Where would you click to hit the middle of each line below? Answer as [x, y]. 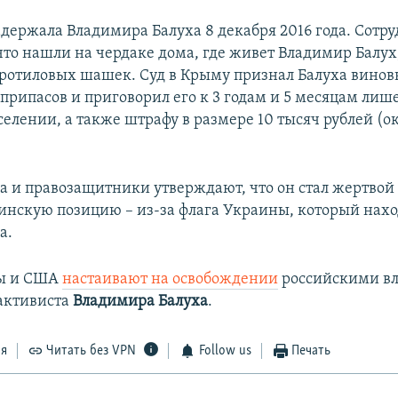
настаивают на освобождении [171, 280]
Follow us [225, 351]
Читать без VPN [92, 351]
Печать [311, 351]
